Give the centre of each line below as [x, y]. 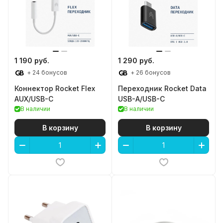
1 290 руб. [136, 60]
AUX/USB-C [34, 99]
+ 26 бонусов [150, 72]
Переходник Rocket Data [162, 89]
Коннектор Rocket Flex [55, 89]
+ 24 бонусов [46, 72]
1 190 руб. [32, 60]
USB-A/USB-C [141, 99]
